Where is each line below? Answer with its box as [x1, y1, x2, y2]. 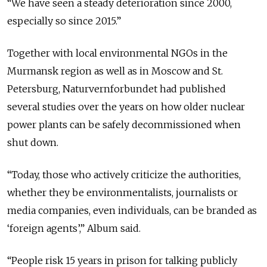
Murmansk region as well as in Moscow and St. [7, 65, 223, 77]
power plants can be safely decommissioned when [7, 119, 241, 131]
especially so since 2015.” [7, 15, 121, 27]
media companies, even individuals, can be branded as [7, 204, 257, 216]
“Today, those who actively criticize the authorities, [7, 169, 241, 181]
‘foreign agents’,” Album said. [7, 222, 141, 234]
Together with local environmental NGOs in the [7, 47, 228, 59]
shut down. [7, 136, 58, 148]
